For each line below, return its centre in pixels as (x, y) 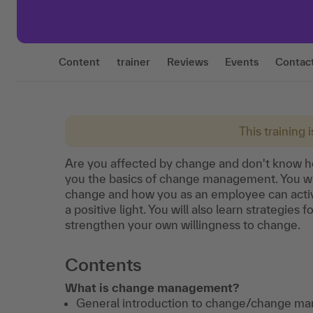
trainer (133, 62)
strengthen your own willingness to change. (183, 225)
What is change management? (152, 287)
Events (242, 62)
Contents (104, 264)
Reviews (188, 62)
